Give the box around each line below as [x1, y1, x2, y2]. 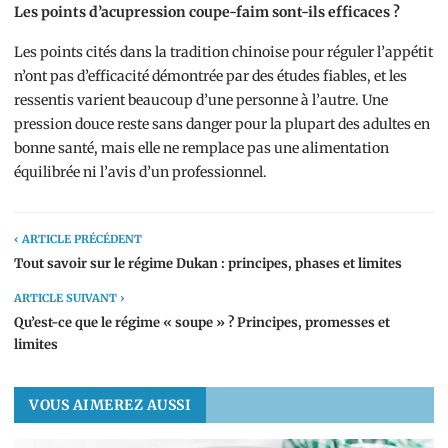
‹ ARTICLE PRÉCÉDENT [14, 232, 142, 246]
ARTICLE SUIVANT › [14, 291, 125, 305]
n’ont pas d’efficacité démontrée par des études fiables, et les [14, 67, 407, 85]
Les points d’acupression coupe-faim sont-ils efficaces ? [14, 3, 400, 21]
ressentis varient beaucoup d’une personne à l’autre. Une [14, 91, 388, 109]
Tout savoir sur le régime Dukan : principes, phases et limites [14, 255, 402, 272]
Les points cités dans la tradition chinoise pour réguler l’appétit [14, 43, 433, 61]
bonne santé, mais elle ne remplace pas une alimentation [14, 139, 389, 157]
